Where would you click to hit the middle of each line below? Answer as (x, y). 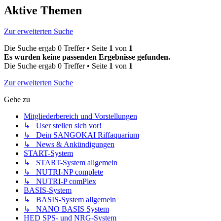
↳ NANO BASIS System (66, 209)
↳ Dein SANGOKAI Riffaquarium (81, 135)
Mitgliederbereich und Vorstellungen (80, 116)
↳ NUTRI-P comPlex (60, 182)
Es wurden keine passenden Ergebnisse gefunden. (87, 57)
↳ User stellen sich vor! (63, 126)
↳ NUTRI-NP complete (63, 172)
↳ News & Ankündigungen (69, 145)
